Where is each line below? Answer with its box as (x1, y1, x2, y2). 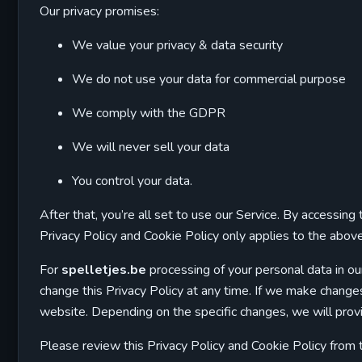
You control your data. (72, 172, 192, 190)
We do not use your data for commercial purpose (72, 70, 346, 88)
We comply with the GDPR (72, 104, 225, 122)
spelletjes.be (61, 261, 146, 279)
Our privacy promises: (40, 2, 159, 20)
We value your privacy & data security (72, 36, 283, 54)
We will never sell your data (72, 138, 229, 156)
